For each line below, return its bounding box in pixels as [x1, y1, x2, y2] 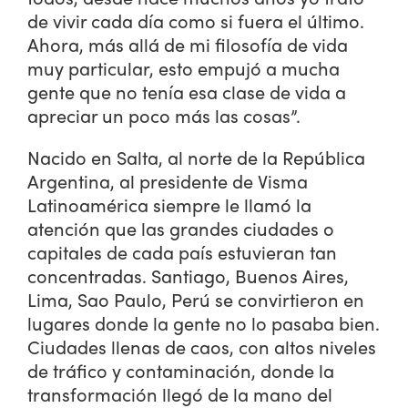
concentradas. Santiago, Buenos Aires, [27, 262, 349, 289]
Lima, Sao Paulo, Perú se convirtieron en [27, 286, 364, 312]
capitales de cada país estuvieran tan [27, 239, 337, 265]
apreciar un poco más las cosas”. [27, 102, 301, 128]
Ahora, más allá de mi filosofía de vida [27, 31, 348, 57]
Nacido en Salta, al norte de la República [27, 144, 365, 170]
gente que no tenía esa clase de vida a [27, 78, 346, 105]
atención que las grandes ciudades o [27, 215, 334, 241]
